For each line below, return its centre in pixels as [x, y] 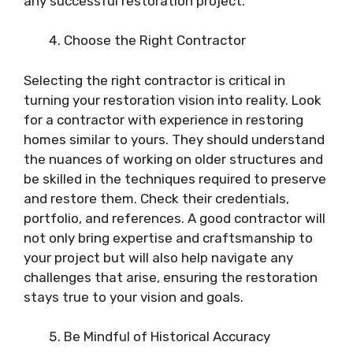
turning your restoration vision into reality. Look [173, 100]
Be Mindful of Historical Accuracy [167, 336]
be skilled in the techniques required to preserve [175, 178]
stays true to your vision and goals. [134, 297]
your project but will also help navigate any [158, 257]
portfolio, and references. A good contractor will [175, 218]
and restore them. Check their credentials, [156, 198]
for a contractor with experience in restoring [163, 119]
